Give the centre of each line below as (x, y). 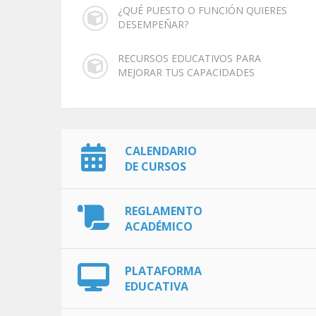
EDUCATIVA (157, 286)
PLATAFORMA (163, 271)
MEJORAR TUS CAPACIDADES (186, 72)
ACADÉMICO (159, 226)
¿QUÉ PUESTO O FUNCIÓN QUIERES (202, 10)
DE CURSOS (156, 166)
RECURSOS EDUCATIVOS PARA (189, 58)
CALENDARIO (161, 151)
